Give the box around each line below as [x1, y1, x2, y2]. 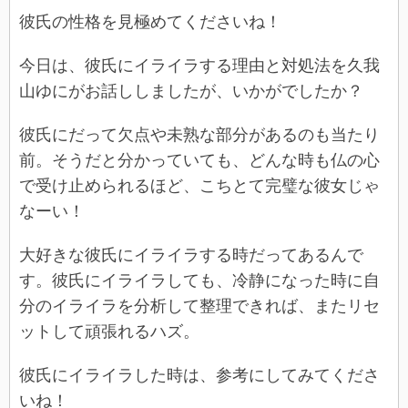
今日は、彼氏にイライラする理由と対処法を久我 [19, 56, 380, 76]
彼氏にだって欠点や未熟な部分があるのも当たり [19, 126, 380, 145]
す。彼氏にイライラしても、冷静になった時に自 [19, 271, 380, 291]
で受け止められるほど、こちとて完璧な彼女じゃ [19, 177, 380, 196]
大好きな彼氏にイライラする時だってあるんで [19, 246, 363, 265]
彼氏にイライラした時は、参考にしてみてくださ [19, 366, 380, 385]
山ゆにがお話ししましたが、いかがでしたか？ [19, 82, 363, 101]
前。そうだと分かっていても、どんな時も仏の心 [19, 151, 380, 170]
